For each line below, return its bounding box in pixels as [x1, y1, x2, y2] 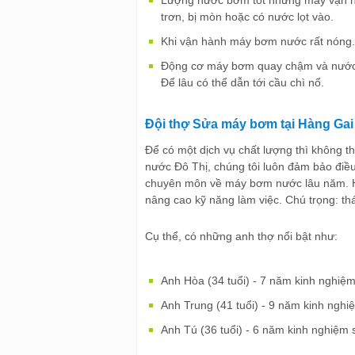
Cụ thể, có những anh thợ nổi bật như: [145, 229, 341, 242]
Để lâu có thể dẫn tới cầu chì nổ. [161, 75, 324, 89]
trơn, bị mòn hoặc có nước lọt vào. [161, 10, 334, 23]
